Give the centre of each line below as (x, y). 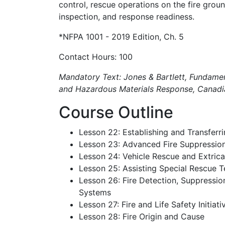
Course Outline (116, 112)
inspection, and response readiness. (127, 17)
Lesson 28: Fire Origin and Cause (142, 216)
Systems (95, 192)
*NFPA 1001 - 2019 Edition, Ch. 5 (121, 37)
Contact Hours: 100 (96, 57)
